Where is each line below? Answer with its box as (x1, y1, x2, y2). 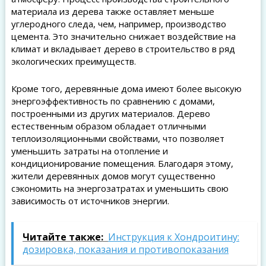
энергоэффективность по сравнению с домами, (11, 95, 215, 107)
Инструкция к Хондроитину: (107, 230, 239, 244)
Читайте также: (22, 230, 103, 244)
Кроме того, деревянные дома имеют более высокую (11, 83, 242, 95)
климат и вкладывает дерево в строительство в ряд (11, 43, 235, 55)
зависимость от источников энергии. (11, 195, 169, 207)
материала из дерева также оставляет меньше (11, 5, 214, 18)
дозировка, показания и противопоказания (22, 243, 229, 256)
